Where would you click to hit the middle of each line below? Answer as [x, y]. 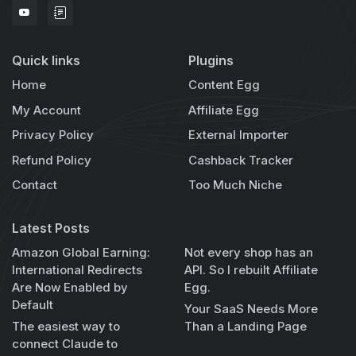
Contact [35, 185]
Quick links [46, 60]
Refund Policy [52, 160]
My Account [46, 110]
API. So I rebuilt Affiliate [251, 269]
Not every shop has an [249, 252]
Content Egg [224, 84]
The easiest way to [66, 326]
